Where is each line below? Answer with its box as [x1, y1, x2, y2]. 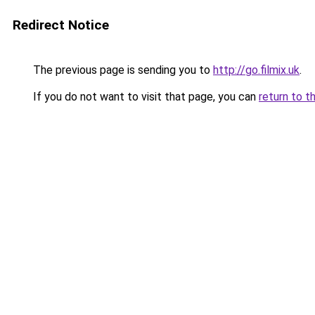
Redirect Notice [13, 17, 109, 33]
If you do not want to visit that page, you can [30, 90, 259, 103]
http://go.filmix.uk [213, 63, 300, 77]
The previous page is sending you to [30, 63, 213, 77]
